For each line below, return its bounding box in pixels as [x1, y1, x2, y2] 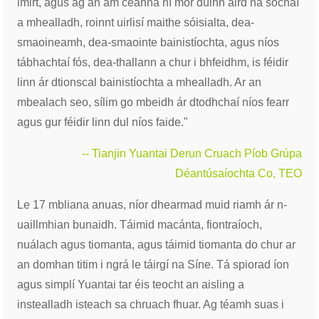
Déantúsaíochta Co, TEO [174, 167, 302, 179]
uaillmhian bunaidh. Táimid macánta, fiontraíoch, [17, 218, 263, 231]
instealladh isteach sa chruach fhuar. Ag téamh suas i [17, 298, 285, 310]
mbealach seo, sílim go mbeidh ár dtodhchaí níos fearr [17, 95, 290, 108]
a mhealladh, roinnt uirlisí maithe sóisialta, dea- [17, 16, 255, 28]
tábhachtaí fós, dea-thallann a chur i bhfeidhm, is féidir [17, 56, 289, 68]
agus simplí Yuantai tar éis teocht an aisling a [17, 278, 245, 291]
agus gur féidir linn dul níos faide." [17, 115, 189, 128]
